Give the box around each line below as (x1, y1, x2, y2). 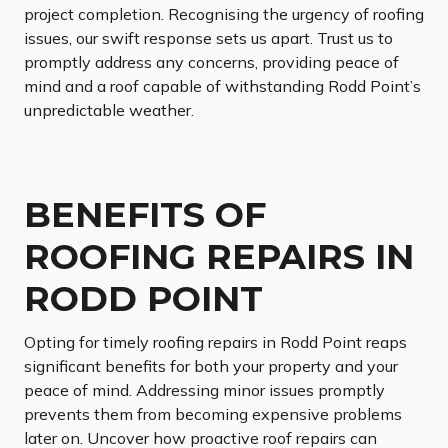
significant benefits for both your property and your (24, 356, 398, 377)
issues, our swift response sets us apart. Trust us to (24, 28, 393, 49)
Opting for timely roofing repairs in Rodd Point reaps (24, 332, 407, 353)
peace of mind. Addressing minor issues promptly (24, 380, 385, 401)
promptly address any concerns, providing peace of (24, 52, 399, 73)
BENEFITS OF (24, 193, 266, 237)
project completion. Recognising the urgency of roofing (24, 4, 424, 25)
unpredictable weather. (24, 100, 194, 121)
